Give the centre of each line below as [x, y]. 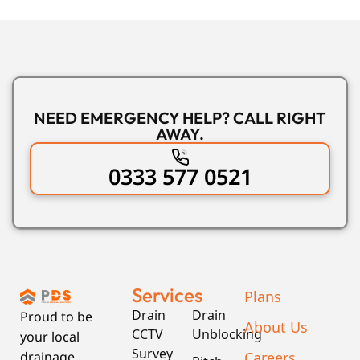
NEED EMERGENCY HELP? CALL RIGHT [180, 118]
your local [50, 336]
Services [168, 295]
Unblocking [227, 334]
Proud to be [56, 316]
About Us [276, 327]
